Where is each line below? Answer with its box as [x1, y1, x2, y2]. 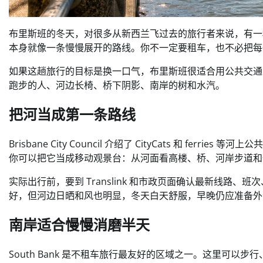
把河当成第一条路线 [9, 104, 136, 124]
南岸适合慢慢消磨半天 [9, 215, 150, 234]
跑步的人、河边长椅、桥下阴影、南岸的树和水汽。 [9, 79, 225, 92]
